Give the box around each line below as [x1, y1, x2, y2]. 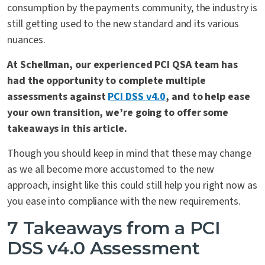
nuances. [7, 33, 46, 48]
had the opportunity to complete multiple [7, 73, 206, 89]
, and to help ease [166, 89, 250, 105]
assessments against [7, 89, 108, 105]
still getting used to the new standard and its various [7, 17, 240, 32]
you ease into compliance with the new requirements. [7, 194, 241, 209]
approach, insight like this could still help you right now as [7, 178, 257, 193]
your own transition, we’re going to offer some [7, 105, 229, 121]
